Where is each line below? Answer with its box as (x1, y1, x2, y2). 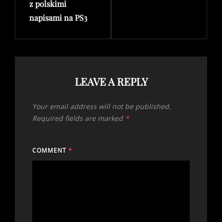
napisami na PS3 (29, 12, 87, 23)
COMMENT (32, 146, 68, 155)
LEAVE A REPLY (74, 74, 148, 88)
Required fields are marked (32, 113, 125, 123)
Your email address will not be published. (32, 101, 171, 111)
